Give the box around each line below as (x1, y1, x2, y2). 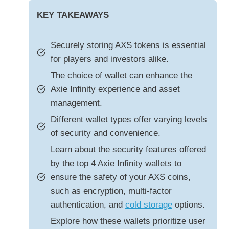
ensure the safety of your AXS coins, (51, 172, 191, 182)
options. (172, 200, 205, 210)
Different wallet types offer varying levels (51, 114, 207, 125)
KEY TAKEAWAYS (37, 10, 109, 20)
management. (51, 98, 102, 108)
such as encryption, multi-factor (51, 186, 172, 196)
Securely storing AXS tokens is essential (51, 40, 206, 51)
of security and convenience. (51, 128, 161, 139)
